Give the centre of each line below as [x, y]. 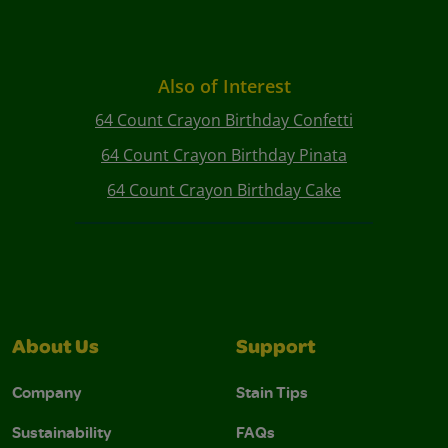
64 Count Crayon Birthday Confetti [224, 120]
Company [47, 392]
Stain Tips [272, 392]
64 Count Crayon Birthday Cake [224, 190]
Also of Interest [224, 86]
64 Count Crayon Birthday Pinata [224, 155]
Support [276, 349]
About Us [55, 349]
